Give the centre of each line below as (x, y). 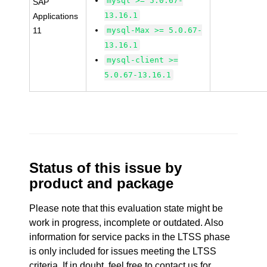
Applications (56, 16)
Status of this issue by (106, 168)
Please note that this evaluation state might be (126, 208)
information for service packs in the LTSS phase (130, 237)
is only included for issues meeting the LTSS (123, 251)
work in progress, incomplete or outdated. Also (127, 223)
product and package (102, 183)
